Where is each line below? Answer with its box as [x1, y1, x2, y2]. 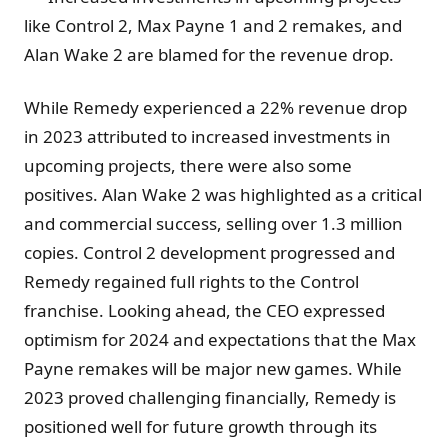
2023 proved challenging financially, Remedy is [24, 386, 396, 410]
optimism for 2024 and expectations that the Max [24, 328, 416, 352]
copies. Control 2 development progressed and [24, 241, 395, 265]
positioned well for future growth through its [24, 415, 377, 439]
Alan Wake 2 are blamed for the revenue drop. [24, 43, 398, 67]
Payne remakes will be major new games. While [24, 357, 402, 381]
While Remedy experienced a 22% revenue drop [24, 96, 407, 120]
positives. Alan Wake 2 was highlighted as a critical [24, 183, 422, 207]
